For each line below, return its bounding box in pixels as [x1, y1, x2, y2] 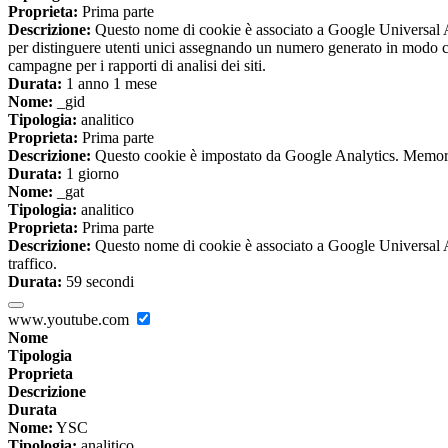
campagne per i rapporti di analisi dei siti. [8, 57, 266, 75]
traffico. [8, 255, 57, 273]
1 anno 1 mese [62, 75, 157, 93]
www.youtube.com [8, 311, 133, 329]
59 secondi [62, 273, 134, 291]
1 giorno [62, 165, 119, 183]
